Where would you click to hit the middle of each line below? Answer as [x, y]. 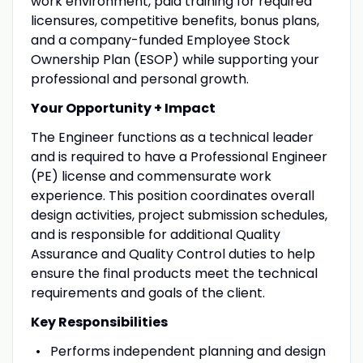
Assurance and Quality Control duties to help [173, 254]
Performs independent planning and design [188, 351]
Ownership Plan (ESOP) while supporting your [175, 59]
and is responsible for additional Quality [155, 234]
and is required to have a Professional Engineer [179, 156]
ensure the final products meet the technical [174, 273]
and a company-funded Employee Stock [160, 40]
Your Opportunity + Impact [123, 108]
